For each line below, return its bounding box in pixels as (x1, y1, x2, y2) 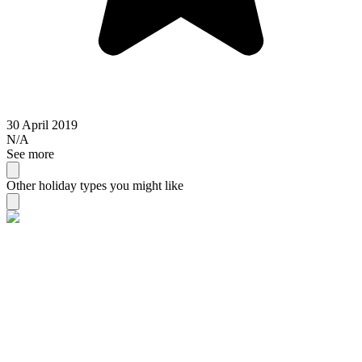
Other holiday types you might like (6, 178, 183, 192)
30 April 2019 (6, 117, 78, 132)
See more (6, 146, 54, 161)
